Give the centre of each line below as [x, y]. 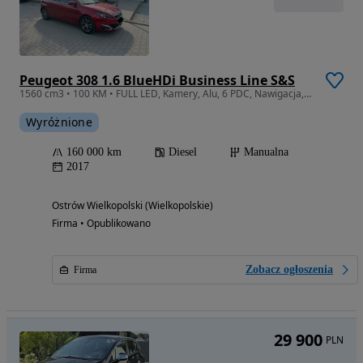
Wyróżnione [59, 122]
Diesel [183, 152]
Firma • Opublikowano [101, 223]
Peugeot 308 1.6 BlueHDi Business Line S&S [157, 80]
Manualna [266, 152]
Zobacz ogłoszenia [289, 269]
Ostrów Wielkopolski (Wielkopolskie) [132, 205]
